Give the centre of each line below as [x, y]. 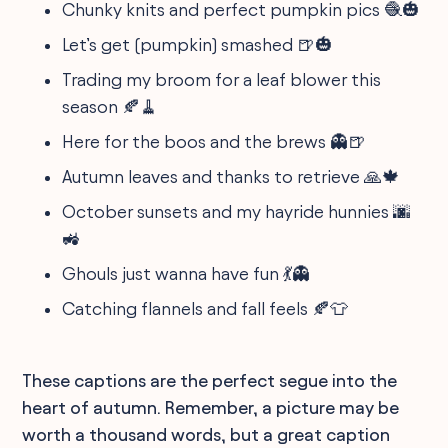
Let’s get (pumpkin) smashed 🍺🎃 [198, 44]
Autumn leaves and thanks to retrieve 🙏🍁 [231, 176]
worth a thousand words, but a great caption [206, 434]
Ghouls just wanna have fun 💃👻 [186, 273]
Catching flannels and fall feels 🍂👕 [205, 308]
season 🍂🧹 [110, 106]
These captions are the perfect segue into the [210, 380]
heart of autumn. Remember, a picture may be [211, 407]
